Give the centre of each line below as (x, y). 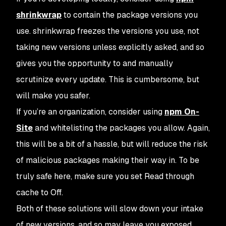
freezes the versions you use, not (137, 31)
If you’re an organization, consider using (90, 112)
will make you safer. (53, 96)
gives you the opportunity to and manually (95, 63)
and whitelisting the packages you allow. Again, (121, 128)
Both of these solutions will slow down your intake (110, 209)
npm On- (182, 112)
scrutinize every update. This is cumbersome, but (108, 79)
